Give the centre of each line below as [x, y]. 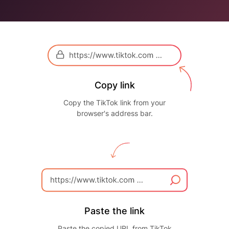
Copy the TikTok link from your [114, 102]
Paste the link [114, 211]
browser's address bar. [114, 113]
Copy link [114, 85]
